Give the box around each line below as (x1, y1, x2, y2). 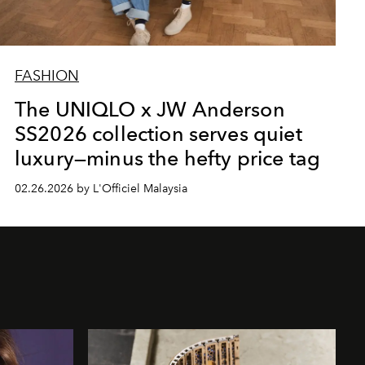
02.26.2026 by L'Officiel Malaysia (14, 181, 187, 196)
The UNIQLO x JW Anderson (14, 96, 285, 121)
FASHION (14, 66, 79, 85)
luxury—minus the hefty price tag (14, 145, 321, 170)
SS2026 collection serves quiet (14, 121, 302, 146)
